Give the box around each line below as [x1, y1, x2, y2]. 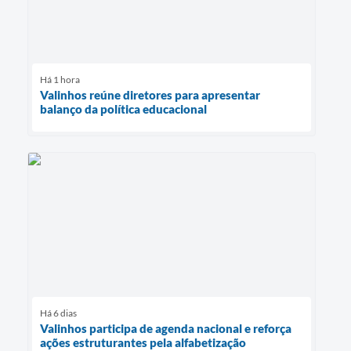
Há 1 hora [40, 73, 80, 85]
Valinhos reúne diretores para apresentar [40, 87, 260, 102]
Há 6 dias [40, 307, 77, 320]
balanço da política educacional [40, 101, 207, 116]
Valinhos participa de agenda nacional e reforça [40, 321, 291, 336]
